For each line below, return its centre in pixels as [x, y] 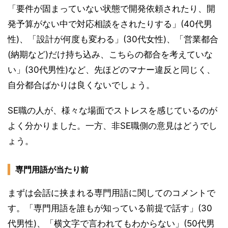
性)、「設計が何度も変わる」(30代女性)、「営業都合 [113, 39]
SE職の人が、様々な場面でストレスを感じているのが [112, 111]
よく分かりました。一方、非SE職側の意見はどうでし [112, 126]
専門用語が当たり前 [52, 170]
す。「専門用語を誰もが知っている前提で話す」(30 [110, 208]
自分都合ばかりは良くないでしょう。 [81, 85]
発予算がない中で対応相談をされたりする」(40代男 [110, 24]
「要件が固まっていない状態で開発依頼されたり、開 [111, 9]
